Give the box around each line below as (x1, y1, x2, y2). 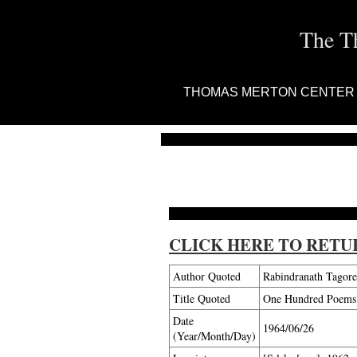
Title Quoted (173, 291, 230, 306)
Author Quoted (173, 269, 241, 284)
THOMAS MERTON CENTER (183, 85, 355, 99)
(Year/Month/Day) (173, 328, 256, 343)
